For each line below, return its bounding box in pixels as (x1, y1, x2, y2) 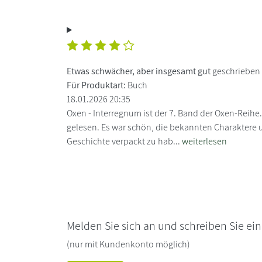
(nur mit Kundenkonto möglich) (67, 237, 190, 250)
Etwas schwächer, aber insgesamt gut (67, 64, 211, 77)
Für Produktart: (67, 78, 126, 91)
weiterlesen (182, 135, 227, 147)
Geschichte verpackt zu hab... (67, 135, 182, 147)
